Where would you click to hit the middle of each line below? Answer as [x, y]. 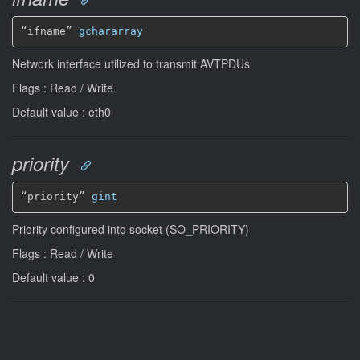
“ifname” [49, 31]
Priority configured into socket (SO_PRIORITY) [131, 229]
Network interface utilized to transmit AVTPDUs [131, 63]
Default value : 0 [53, 277]
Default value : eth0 [61, 111]
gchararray [110, 31]
